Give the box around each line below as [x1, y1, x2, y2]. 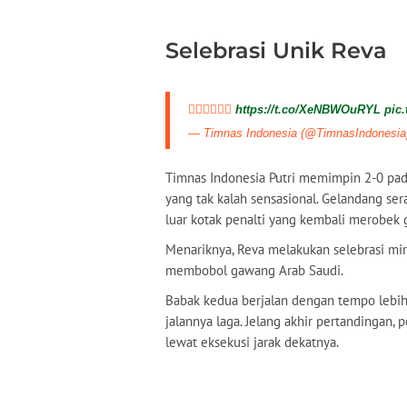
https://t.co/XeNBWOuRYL [235, 103, 381, 116]
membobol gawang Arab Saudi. [165, 262, 343, 279]
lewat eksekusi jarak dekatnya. [165, 333, 339, 351]
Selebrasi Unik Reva [165, 37, 387, 64]
